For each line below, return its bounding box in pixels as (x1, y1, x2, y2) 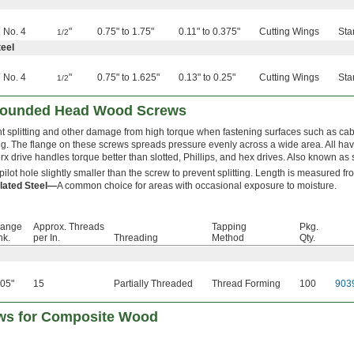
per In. (33, 232, 60, 244)
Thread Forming (212, 278, 281, 290)
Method (212, 232, 244, 244)
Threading (114, 232, 158, 244)
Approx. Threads (33, 221, 104, 233)
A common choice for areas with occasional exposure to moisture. (57, 180, 337, 192)
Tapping (212, 221, 247, 233)
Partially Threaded (114, 278, 193, 290)
